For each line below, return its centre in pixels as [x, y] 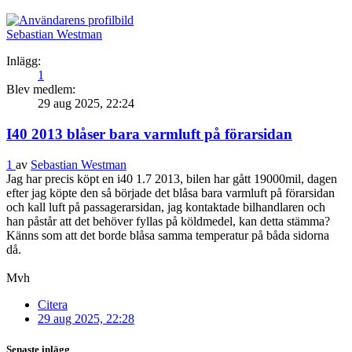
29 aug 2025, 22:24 [86, 104]
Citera [53, 304]
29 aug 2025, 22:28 [86, 318]
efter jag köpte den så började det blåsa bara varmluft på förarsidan [170, 192]
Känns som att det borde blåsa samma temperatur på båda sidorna [168, 235]
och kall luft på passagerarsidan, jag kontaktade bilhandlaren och [166, 207]
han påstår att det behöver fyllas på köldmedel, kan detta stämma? [168, 221]
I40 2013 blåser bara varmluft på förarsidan [149, 134]
